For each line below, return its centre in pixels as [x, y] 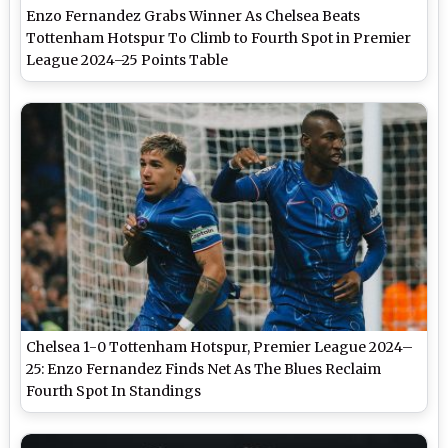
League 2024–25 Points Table [127, 60]
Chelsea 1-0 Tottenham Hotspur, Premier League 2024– [220, 347]
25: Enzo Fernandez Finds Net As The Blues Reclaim [204, 369]
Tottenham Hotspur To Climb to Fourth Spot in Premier [219, 38]
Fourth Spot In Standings [114, 391]
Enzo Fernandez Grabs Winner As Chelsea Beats [193, 16]
